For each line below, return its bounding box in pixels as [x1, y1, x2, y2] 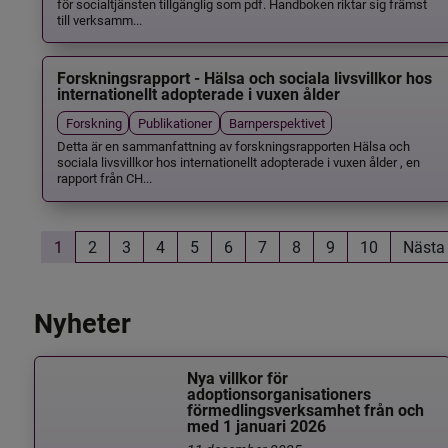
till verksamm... [56, 10, 142, 28]
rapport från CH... [56, 169, 152, 187]
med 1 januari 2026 [187, 417, 327, 437]
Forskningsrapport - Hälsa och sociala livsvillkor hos [56, 69, 432, 89]
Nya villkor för [187, 369, 289, 389]
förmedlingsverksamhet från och [187, 401, 425, 421]
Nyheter [33, 307, 131, 340]
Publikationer [138, 114, 213, 132]
